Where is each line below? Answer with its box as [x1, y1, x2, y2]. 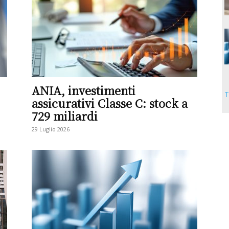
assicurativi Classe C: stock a [32, 95, 188, 111]
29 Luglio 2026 [32, 125, 70, 133]
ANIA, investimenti [32, 82, 135, 98]
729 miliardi [32, 108, 98, 124]
